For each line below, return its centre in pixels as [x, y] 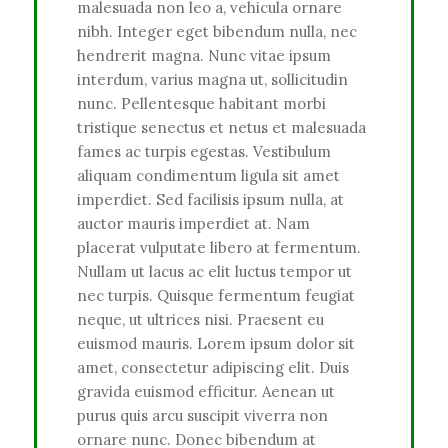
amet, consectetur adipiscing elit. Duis [213, 367]
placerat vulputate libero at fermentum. [219, 247]
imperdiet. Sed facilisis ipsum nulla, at [210, 199]
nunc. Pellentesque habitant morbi [201, 103]
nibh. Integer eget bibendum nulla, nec [217, 31]
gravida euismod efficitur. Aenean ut [206, 391]
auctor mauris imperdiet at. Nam [193, 223]
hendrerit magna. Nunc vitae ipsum [204, 55]
